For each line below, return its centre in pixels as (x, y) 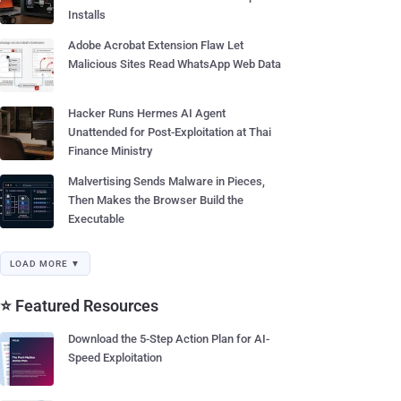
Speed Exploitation (115, 358)
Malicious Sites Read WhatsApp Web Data (175, 64)
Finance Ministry (110, 151)
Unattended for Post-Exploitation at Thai (170, 132)
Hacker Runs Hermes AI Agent (147, 113)
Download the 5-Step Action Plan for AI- (169, 339)
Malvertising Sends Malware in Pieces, (166, 181)
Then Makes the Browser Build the (156, 200)
